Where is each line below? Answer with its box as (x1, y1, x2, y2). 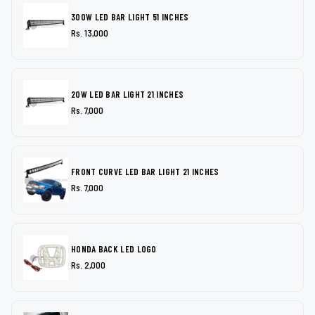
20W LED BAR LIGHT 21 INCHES (71, 88, 184, 100)
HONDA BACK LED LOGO (71, 243, 157, 255)
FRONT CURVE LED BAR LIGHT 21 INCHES (71, 165, 219, 177)
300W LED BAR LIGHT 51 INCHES (71, 11, 189, 22)
